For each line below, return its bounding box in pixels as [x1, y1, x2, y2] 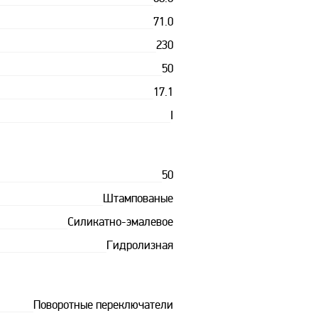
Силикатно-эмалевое [67, 217, 173, 229]
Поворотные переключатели [33, 300, 173, 312]
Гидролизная [106, 241, 173, 252]
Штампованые [102, 194, 173, 205]
